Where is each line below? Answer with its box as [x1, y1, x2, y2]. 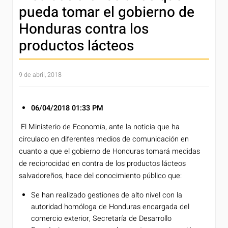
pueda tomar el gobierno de [19, 2, 194, 23]
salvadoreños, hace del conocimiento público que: [19, 170, 182, 181]
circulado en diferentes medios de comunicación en [19, 133, 189, 145]
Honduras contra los [19, 18, 149, 40]
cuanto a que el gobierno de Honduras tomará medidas [19, 146, 200, 157]
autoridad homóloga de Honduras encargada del [31, 202, 189, 213]
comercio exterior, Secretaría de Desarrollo [31, 213, 172, 224]
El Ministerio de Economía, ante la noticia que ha [19, 121, 180, 132]
